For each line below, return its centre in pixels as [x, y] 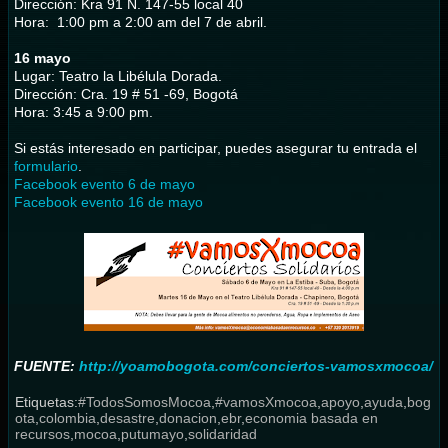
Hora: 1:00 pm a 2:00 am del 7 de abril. [141, 21]
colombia [68, 417]
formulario [46, 165]
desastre [128, 417]
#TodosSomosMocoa [145, 401]
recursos [43, 433]
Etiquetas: [47, 401]
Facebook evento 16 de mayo [109, 201]
